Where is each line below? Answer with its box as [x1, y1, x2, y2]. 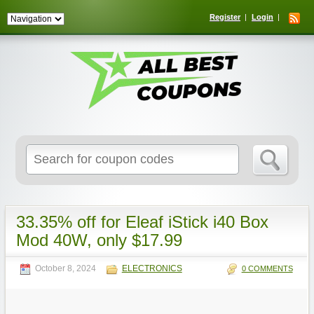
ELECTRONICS [121, 264, 182, 273]
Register [210, 13, 240, 21]
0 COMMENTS [241, 264, 293, 273]
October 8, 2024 [34, 264, 96, 273]
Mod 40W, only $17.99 [15, 231, 182, 250]
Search [131, 146, 159, 156]
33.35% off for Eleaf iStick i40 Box [15, 212, 268, 231]
